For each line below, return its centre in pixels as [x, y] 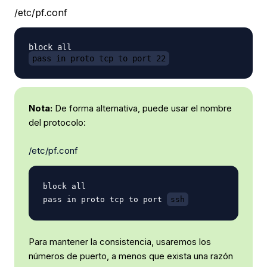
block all [64, 186]
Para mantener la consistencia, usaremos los [120, 241]
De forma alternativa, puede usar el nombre [142, 108]
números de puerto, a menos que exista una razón [131, 256]
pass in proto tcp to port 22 [99, 59]
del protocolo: [57, 123]
